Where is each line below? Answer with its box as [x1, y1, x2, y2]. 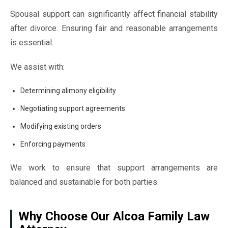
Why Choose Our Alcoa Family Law [18, 209, 210, 223]
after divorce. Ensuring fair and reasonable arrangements [10, 23, 218, 33]
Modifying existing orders [20, 122, 101, 130]
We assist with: [10, 62, 65, 72]
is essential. [10, 38, 53, 47]
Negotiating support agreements [20, 104, 125, 112]
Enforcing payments [20, 140, 85, 148]
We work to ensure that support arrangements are [10, 163, 218, 173]
